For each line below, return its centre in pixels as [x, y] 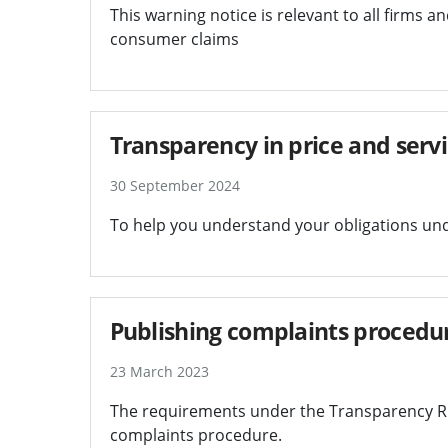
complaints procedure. [195, 434]
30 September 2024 [174, 185]
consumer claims [174, 38]
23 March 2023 [159, 371]
